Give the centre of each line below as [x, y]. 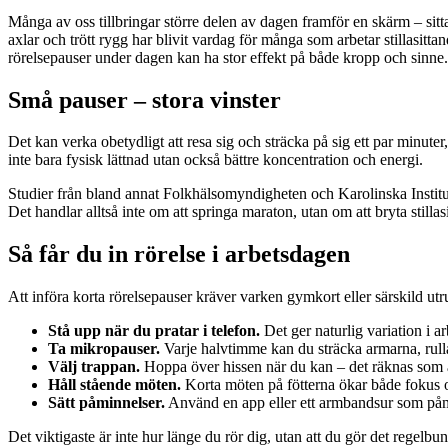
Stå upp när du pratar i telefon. [154, 331]
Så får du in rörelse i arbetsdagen [179, 254]
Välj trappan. [94, 367]
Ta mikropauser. [104, 349]
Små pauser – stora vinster [144, 99]
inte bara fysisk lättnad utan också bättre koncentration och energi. [215, 160]
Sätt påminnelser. [106, 403]
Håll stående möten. [114, 385]
